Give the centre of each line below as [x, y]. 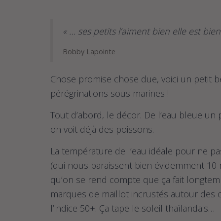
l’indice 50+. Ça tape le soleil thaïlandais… [132, 208]
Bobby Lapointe [89, 52]
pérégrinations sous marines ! [110, 93]
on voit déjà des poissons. [102, 129]
